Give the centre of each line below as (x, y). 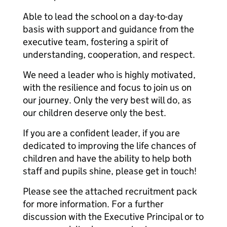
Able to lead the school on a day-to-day (103, 16)
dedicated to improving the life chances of (109, 146)
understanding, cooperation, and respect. (109, 54)
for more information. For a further (93, 204)
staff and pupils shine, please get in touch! (110, 171)
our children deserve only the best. (94, 113)
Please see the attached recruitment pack (110, 191)
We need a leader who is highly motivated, (109, 75)
